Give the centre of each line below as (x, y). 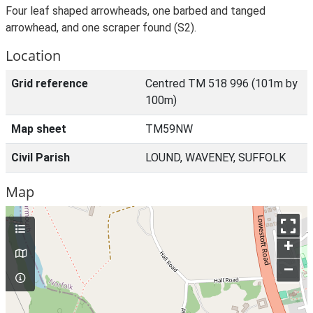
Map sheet (39, 129)
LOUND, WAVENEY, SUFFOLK (216, 158)
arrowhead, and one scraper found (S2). (101, 28)
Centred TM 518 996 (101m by (221, 83)
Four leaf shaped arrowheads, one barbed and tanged (136, 11)
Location (33, 56)
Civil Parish (41, 158)
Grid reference (50, 83)
